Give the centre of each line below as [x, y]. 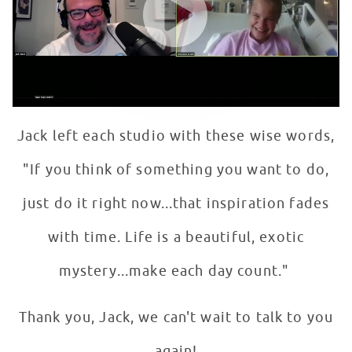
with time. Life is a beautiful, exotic [176, 238]
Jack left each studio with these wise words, [176, 136]
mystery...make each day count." [176, 271]
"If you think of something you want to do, [176, 170]
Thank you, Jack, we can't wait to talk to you [176, 318]
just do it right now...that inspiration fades [176, 204]
